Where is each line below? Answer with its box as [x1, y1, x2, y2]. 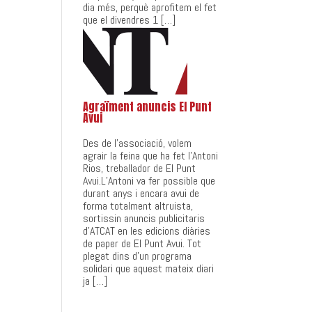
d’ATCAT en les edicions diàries [83, 224, 211, 238]
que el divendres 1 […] [83, 13, 176, 27]
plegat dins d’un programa [83, 249, 192, 263]
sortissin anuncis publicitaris [83, 211, 205, 226]
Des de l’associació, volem [83, 136, 192, 150]
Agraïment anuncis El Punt [83, 98, 212, 115]
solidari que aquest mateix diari [83, 261, 214, 276]
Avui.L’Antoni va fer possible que [83, 173, 216, 188]
